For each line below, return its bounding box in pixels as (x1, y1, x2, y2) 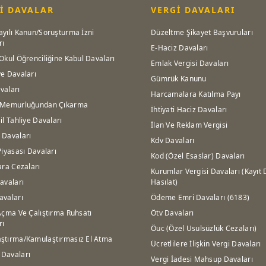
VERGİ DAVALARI (151, 4, 235, 16)
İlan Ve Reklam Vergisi (151, 120, 228, 131)
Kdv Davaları (151, 135, 195, 146)
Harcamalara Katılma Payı (151, 89, 241, 100)
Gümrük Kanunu (151, 74, 207, 84)
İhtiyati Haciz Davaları (151, 104, 227, 115)
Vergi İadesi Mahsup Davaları (151, 254, 253, 265)
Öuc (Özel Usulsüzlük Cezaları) (151, 223, 257, 234)
